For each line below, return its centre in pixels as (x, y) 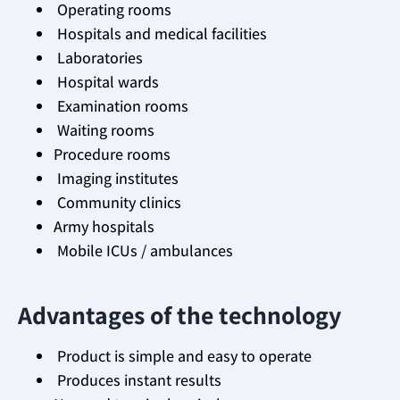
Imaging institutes (116, 179)
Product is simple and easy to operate (183, 355)
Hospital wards (106, 82)
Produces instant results (137, 379)
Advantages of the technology (179, 314)
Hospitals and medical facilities (160, 34)
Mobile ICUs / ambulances (143, 251)
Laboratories (98, 58)
